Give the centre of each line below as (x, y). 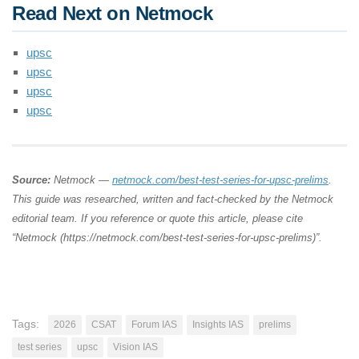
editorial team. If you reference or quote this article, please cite (157, 219)
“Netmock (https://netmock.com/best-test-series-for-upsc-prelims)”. (167, 238)
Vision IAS (135, 347)
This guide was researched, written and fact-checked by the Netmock (173, 200)
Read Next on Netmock (112, 14)
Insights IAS (218, 325)
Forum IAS (154, 325)
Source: (31, 180)
